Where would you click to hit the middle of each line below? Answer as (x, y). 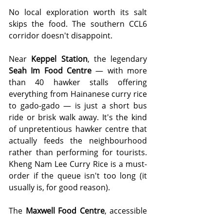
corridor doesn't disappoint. (61, 36)
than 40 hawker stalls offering (78, 82)
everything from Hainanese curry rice (78, 94)
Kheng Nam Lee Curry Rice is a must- (78, 164)
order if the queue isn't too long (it (78, 176)
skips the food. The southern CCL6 (78, 24)
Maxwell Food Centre (65, 211)
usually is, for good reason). (59, 188)
